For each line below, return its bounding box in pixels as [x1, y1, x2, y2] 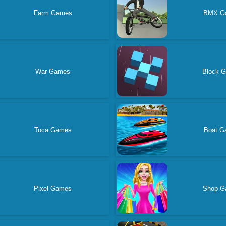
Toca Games [34, 126, 72, 134]
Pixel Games [34, 184, 72, 192]
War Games [35, 67, 71, 75]
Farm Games [33, 9, 72, 17]
